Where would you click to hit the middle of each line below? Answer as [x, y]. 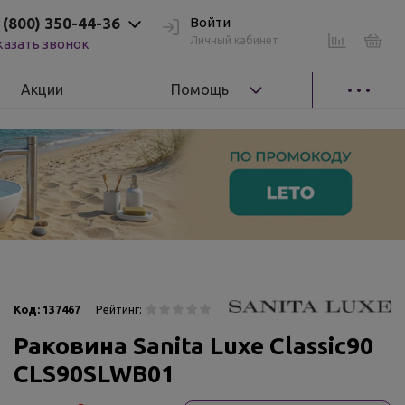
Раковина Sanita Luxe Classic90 [193, 345]
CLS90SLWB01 [94, 373]
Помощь [200, 89]
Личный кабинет [234, 40]
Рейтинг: [119, 309]
